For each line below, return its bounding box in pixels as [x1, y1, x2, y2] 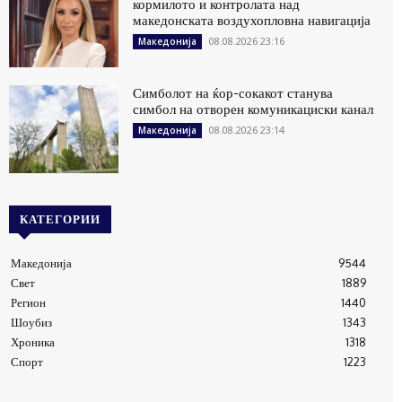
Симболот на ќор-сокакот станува [133, 84, 334, 102]
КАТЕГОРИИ [20, 212, 100, 227]
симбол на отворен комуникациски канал [133, 100, 374, 118]
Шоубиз [11, 315, 52, 330]
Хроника [11, 335, 55, 350]
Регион [11, 295, 46, 310]
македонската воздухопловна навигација [133, 11, 371, 29]
